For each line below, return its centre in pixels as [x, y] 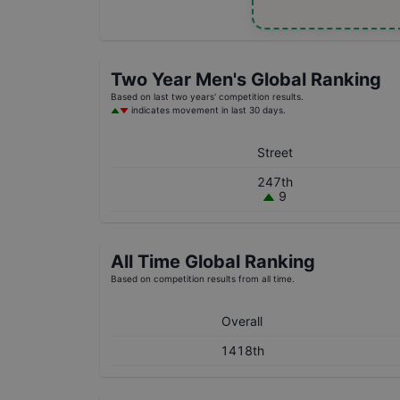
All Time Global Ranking [213, 262]
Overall [242, 321]
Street [275, 152]
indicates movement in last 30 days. [207, 110]
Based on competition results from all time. [203, 279]
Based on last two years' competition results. [207, 96]
